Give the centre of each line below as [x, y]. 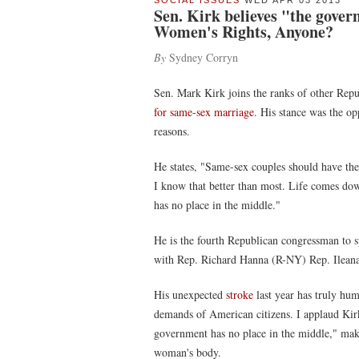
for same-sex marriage [204, 112]
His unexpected [190, 294]
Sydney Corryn [202, 57]
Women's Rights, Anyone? [244, 32]
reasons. [172, 131]
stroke [240, 294]
